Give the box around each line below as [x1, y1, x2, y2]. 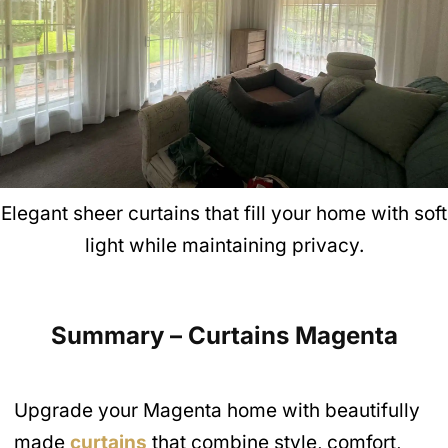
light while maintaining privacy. [84, 233, 364, 257]
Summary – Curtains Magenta [50, 320, 398, 350]
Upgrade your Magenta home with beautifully [14, 398, 420, 422]
